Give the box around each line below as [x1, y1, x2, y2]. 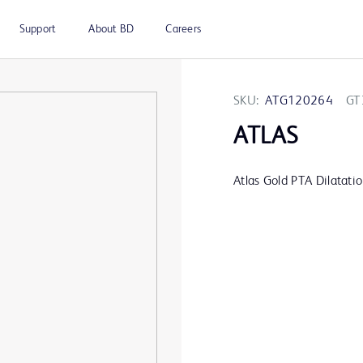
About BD [88, 23, 135, 35]
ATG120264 [265, 95, 333, 108]
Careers [165, 23, 201, 35]
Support [19, 23, 57, 35]
